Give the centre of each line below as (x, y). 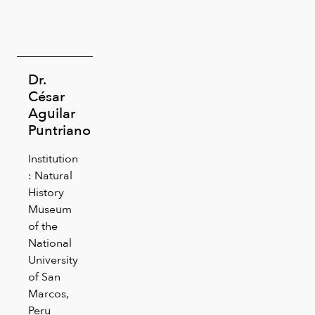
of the (43, 226)
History (46, 192)
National (50, 243)
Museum (50, 209)
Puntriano (59, 130)
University (53, 259)
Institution (53, 158)
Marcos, (49, 293)
